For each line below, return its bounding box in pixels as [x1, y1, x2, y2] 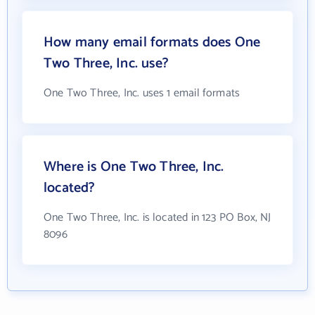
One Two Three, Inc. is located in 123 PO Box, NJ [44, 208, 271, 227]
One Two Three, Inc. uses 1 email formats [44, 84, 240, 103]
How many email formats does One [44, 31, 261, 54]
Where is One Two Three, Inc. [44, 155, 224, 179]
